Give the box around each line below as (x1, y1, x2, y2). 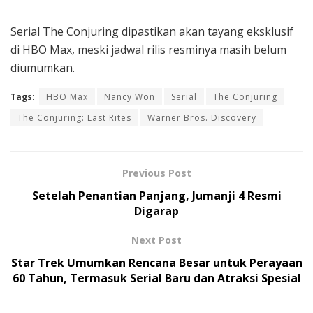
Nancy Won (104, 90, 155, 103)
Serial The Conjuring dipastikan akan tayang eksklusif (10, 23, 293, 39)
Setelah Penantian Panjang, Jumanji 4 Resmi (31, 187, 282, 203)
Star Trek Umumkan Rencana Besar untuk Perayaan (10, 254, 303, 270)
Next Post (131, 233, 182, 247)
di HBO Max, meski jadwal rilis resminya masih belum (10, 41, 286, 57)
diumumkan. (10, 59, 75, 75)
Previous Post (122, 166, 191, 180)
